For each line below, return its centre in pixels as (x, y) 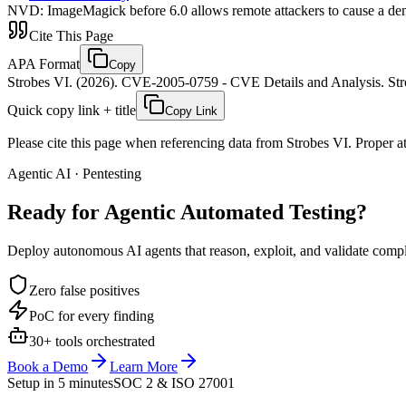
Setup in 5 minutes (60, 382)
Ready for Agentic (92, 212)
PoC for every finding (92, 315)
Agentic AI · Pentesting (74, 173)
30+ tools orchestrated (92, 341)
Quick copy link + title (72, 110)
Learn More (144, 366)
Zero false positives (84, 290)
